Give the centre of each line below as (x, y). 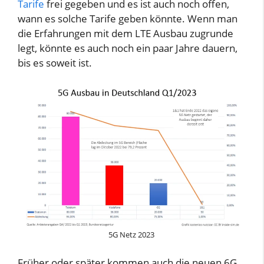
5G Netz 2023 (131, 234)
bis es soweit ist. (55, 63)
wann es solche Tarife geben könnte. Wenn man (128, 19)
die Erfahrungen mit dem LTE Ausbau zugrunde (126, 34)
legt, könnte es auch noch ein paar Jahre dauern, (128, 48)
